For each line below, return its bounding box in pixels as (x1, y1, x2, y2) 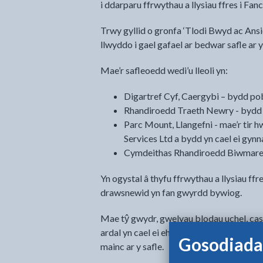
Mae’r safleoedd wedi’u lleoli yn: (100, 65, 228, 76)
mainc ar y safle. (100, 241, 164, 252)
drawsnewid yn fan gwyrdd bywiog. (100, 187, 242, 198)
